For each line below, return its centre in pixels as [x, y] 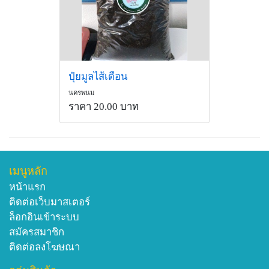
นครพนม [81, 92]
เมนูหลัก [28, 171]
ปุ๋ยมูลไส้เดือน [98, 76]
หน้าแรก [27, 187]
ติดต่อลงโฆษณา [44, 247]
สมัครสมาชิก [37, 232]
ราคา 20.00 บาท [104, 106]
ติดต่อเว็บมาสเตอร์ [50, 202]
